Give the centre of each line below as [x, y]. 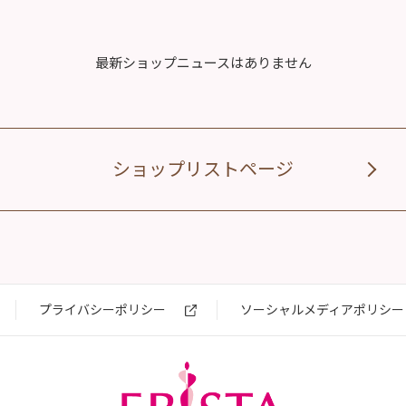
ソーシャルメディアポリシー [322, 309]
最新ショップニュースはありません [203, 63]
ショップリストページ [203, 169]
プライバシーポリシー [102, 309]
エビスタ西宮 [325, 371]
